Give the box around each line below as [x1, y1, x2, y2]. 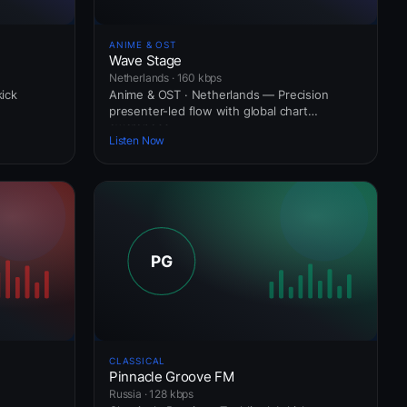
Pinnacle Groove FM [109, 367, 234, 385]
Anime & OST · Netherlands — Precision [109, 86, 329, 102]
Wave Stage [109, 51, 182, 69]
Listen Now [109, 134, 165, 148]
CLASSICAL [109, 354, 166, 366]
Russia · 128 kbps [109, 386, 194, 401]
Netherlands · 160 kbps [109, 70, 223, 84]
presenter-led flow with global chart [109, 103, 308, 118]
